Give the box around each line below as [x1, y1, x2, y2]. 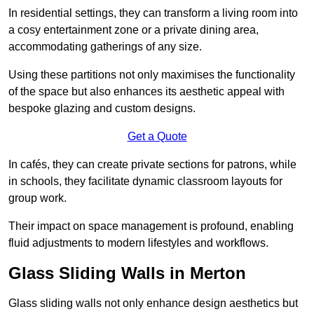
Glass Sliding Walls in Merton [8, 264, 246, 283]
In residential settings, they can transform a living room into [8, 7, 298, 20]
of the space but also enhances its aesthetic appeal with [8, 86, 285, 98]
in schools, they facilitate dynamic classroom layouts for [8, 175, 282, 188]
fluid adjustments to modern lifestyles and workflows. [8, 237, 268, 250]
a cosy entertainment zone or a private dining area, [8, 24, 259, 36]
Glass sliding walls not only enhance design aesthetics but [8, 297, 298, 310]
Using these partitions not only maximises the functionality [8, 69, 295, 81]
